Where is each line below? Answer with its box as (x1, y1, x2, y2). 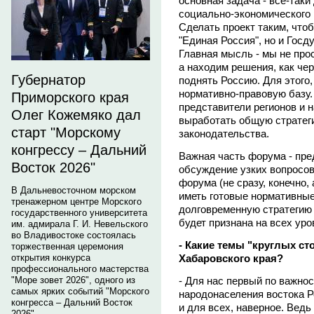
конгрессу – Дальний (11, 142, 146, 158)
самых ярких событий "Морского (11, 286, 149, 296)
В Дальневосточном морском (11, 185, 136, 196)
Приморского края (11, 90, 129, 105)
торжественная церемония (11, 241, 123, 252)
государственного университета (11, 207, 147, 218)
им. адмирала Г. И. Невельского (11, 219, 148, 229)
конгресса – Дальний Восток (11, 297, 132, 308)
